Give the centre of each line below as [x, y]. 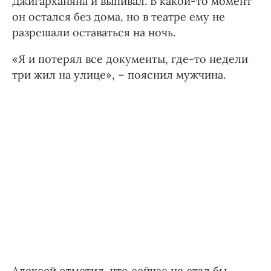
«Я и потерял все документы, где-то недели [130, 59]
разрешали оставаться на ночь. [94, 33]
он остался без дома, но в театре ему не [119, 17]
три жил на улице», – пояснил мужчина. [119, 75]
